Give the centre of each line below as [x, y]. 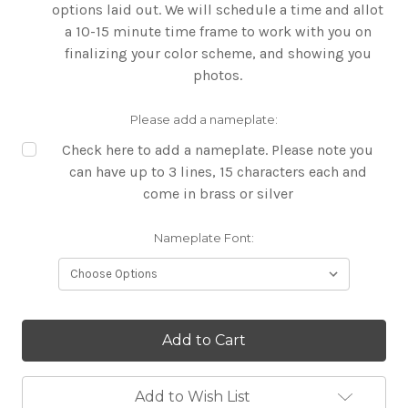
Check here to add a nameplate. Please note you [218, 150]
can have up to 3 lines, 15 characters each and [218, 172]
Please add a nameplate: [204, 120]
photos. [218, 76]
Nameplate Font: [204, 238]
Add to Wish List [192, 397]
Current [45, 328]
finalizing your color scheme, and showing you [218, 54]
